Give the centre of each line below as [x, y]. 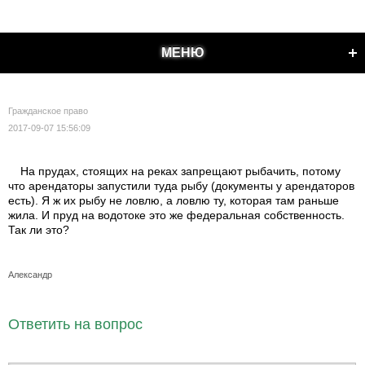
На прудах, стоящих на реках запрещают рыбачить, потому [180, 171]
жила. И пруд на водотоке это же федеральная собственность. [176, 215]
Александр [30, 275]
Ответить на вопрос [75, 324]
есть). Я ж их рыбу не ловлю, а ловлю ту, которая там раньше [174, 200]
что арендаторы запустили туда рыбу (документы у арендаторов [181, 186]
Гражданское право [48, 111]
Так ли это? [39, 230]
